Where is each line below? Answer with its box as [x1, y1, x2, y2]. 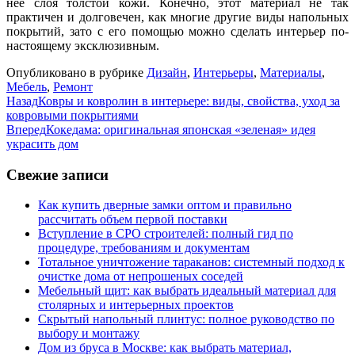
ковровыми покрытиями [6, 108, 139, 122]
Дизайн [147, 65, 187, 79]
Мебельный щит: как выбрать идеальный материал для [38, 284, 336, 298]
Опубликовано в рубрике [6, 65, 147, 79]
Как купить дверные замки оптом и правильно [38, 198, 292, 212]
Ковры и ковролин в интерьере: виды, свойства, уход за [38, 94, 340, 108]
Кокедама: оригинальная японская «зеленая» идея [46, 122, 315, 136]
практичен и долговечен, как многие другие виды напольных [6, 10, 349, 24]
